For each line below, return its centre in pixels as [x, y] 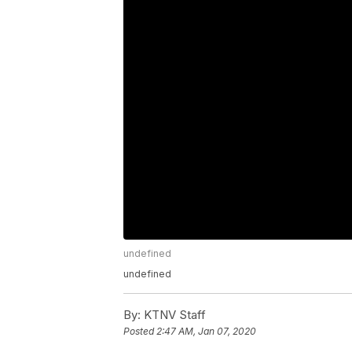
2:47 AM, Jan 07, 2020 [206, 332]
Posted [140, 332]
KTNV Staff [173, 315]
